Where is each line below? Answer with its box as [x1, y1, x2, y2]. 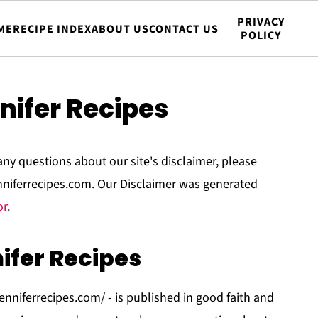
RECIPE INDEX [12, 21, 92, 37]
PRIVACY [237, 14, 285, 30]
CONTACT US [148, 21, 219, 37]
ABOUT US [91, 21, 149, 37]
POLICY [241, 28, 281, 43]
